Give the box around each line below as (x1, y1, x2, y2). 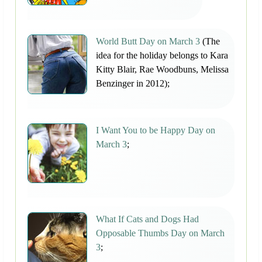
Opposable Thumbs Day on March (96, 228, 225, 239)
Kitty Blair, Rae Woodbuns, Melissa (96, 64, 229, 75)
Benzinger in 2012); (96, 78, 170, 89)
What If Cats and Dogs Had (96, 214, 199, 225)
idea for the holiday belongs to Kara (96, 50, 228, 61)
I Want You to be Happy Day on (96, 125, 215, 136)
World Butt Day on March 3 (96, 36, 200, 47)
